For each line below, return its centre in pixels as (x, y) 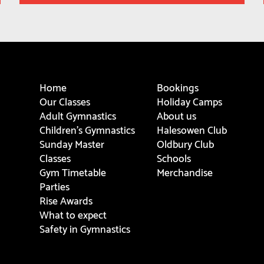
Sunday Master (72, 143)
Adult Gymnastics (78, 115)
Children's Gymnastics (88, 129)
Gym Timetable (73, 172)
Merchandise (184, 172)
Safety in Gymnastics (85, 228)
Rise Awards (66, 200)
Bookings (177, 87)
